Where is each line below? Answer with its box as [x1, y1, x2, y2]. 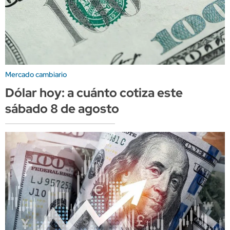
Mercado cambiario [5, 69, 67, 79]
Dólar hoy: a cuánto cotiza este [5, 84, 183, 101]
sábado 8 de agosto [5, 100, 119, 117]
